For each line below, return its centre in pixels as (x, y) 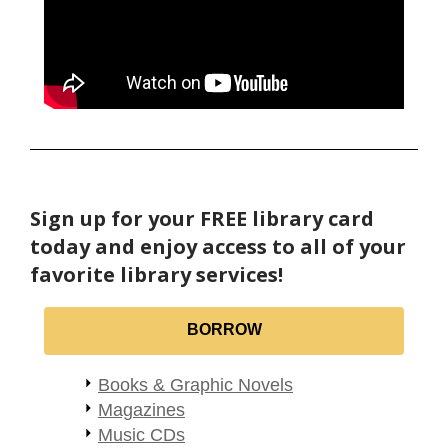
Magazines (141, 409)
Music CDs (141, 434)
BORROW (224, 329)
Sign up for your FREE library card (202, 218)
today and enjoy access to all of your (218, 246)
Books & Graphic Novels (195, 384)
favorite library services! (156, 274)
